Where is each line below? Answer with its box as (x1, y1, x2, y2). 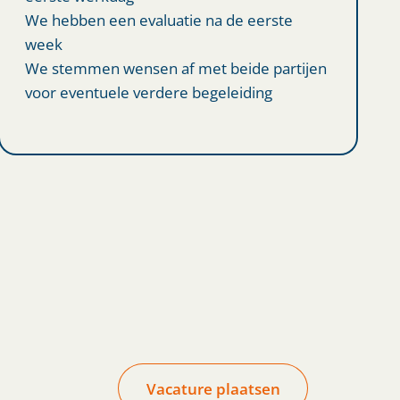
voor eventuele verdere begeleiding (24, 80, 272, 103)
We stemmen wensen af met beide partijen (24, 56, 327, 79)
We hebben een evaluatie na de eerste (24, 8, 293, 30)
